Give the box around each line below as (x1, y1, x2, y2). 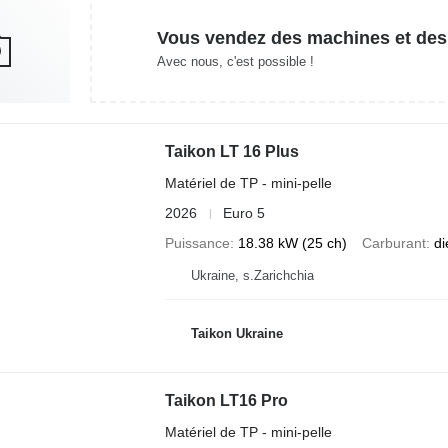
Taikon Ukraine (190, 325, 283, 341)
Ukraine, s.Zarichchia (190, 268, 314, 283)
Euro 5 (222, 205, 265, 221)
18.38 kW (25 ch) (237, 235, 347, 251)
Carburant (361, 235, 426, 251)
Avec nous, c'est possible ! (156, 53, 314, 69)
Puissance (164, 235, 230, 251)
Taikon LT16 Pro (164, 392, 288, 409)
